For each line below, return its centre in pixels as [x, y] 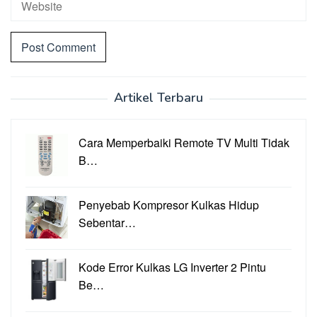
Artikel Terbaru [158, 98]
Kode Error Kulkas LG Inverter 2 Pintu [172, 267]
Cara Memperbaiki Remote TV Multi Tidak [184, 143]
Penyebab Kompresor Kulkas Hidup [169, 205]
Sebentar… [107, 223]
